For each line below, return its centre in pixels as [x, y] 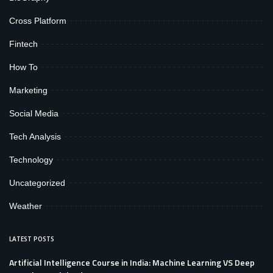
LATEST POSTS [32, 239]
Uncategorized [37, 183]
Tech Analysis [35, 136]
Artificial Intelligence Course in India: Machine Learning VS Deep [132, 262]
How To [23, 67]
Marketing [28, 90]
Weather [26, 206]
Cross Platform [38, 20]
